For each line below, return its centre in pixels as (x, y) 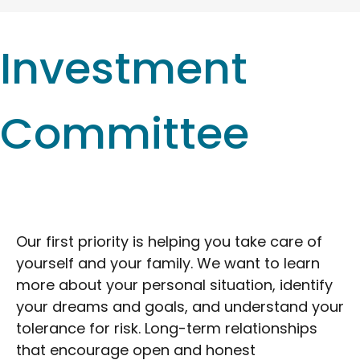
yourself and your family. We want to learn (168, 263)
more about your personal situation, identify (174, 285)
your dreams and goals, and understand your (180, 307)
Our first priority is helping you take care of (169, 241)
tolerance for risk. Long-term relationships (167, 328)
